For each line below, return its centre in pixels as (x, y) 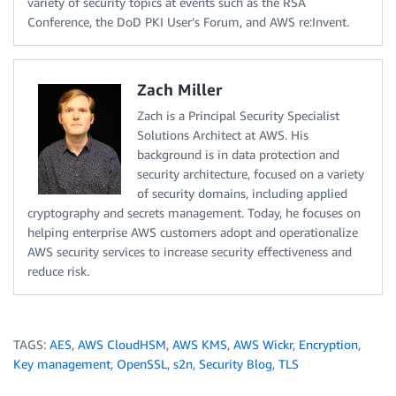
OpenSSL (142, 364)
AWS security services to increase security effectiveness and (190, 252)
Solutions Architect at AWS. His (222, 135)
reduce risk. (58, 271)
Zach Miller (179, 90)
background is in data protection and (238, 155)
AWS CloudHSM (122, 345)
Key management (62, 364)
